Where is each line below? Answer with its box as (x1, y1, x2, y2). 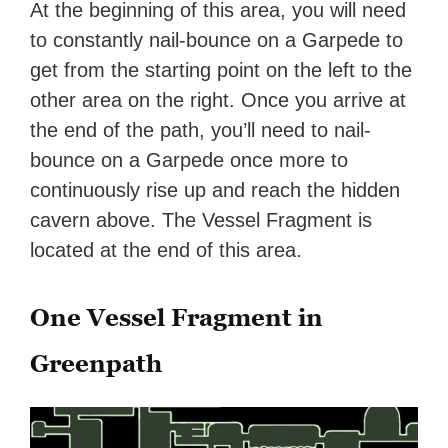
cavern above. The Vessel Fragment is (30, 209, 373, 232)
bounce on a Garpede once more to (30, 149, 349, 172)
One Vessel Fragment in (30, 303, 324, 333)
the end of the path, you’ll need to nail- (30, 119, 372, 142)
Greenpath (30, 349, 163, 379)
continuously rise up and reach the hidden (30, 179, 401, 202)
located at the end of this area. (30, 239, 303, 262)
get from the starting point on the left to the (30, 59, 413, 82)
